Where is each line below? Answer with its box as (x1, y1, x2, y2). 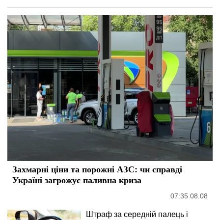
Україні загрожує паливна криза (12, 173, 141, 186)
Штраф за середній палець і (86, 210, 188, 219)
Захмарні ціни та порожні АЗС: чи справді (12, 162, 182, 175)
